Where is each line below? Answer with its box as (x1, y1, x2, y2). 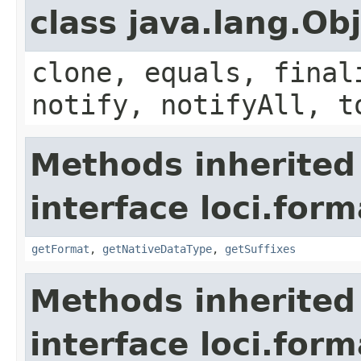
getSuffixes (225, 242, 296, 255)
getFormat (31, 242, 89, 255)
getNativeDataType (102, 242, 212, 255)
